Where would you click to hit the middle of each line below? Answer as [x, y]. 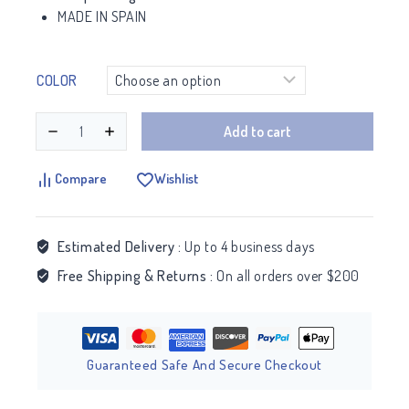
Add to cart [257, 132]
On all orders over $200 [288, 276]
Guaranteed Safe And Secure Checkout [204, 365]
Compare [81, 179]
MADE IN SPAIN [102, 17]
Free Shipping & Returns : [137, 276]
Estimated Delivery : [121, 247]
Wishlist [176, 179]
